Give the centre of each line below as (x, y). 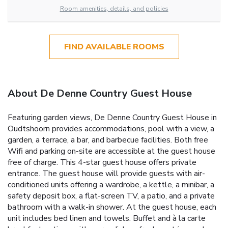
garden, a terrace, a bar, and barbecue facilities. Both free (108, 140)
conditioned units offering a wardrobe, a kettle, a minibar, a (111, 184)
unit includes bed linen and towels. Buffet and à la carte (107, 218)
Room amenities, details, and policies (114, 8)
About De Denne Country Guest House (100, 93)
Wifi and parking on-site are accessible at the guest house (111, 151)
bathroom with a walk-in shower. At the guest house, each (112, 207)
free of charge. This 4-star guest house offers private (102, 162)
